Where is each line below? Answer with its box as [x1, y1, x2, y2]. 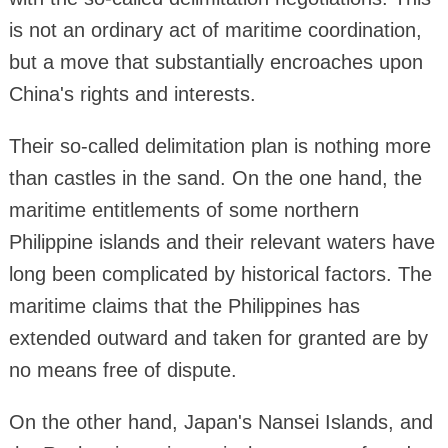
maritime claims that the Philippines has [8, 294, 360, 317]
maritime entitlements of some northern [8, 198, 359, 221]
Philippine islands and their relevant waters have [8, 230, 435, 253]
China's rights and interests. [8, 82, 256, 105]
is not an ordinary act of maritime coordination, [8, 18, 422, 41]
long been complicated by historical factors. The [8, 262, 432, 285]
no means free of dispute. [8, 358, 237, 381]
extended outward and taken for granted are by [8, 326, 428, 349]
